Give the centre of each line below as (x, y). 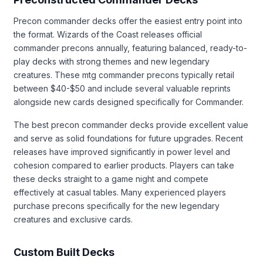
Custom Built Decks (64, 252)
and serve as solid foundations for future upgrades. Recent (128, 138)
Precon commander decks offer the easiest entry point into (128, 21)
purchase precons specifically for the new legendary (117, 205)
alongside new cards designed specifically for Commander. (129, 102)
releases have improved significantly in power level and (122, 151)
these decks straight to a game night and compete (111, 178)
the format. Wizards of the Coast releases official (108, 34)
